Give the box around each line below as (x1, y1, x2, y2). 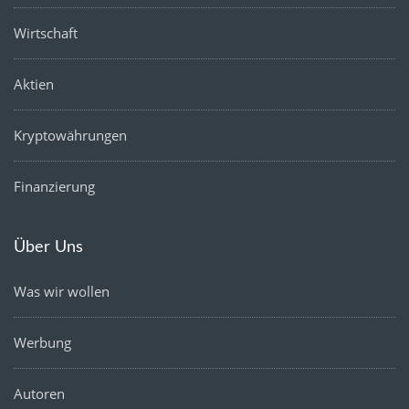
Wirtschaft (14, 23, 78, 42)
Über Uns (14, 239, 83, 257)
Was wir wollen (14, 282, 110, 301)
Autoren (14, 384, 65, 404)
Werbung (14, 333, 71, 352)
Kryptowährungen (14, 125, 127, 144)
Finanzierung (14, 176, 95, 195)
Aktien (14, 74, 54, 93)
